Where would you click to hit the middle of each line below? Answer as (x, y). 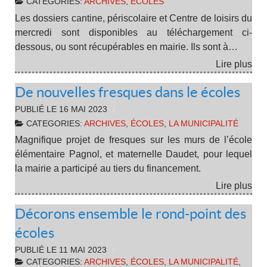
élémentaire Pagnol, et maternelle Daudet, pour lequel (133, 154)
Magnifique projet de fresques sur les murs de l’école (133, 140)
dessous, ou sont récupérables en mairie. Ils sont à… (126, 46)
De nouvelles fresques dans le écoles (128, 92)
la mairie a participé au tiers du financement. (108, 169)
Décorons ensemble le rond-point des (131, 214)
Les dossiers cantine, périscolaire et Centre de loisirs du (133, 18)
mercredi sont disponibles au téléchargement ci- (133, 32)
